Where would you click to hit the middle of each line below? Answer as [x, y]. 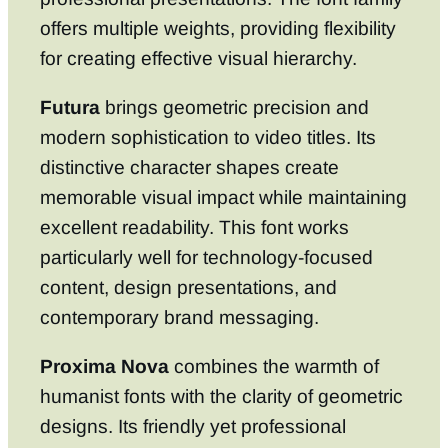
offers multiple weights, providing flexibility [218, 28]
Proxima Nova [104, 367]
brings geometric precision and [234, 107]
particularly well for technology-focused [206, 257]
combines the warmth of [274, 367]
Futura [70, 107]
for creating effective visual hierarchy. [198, 58]
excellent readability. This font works [194, 227]
